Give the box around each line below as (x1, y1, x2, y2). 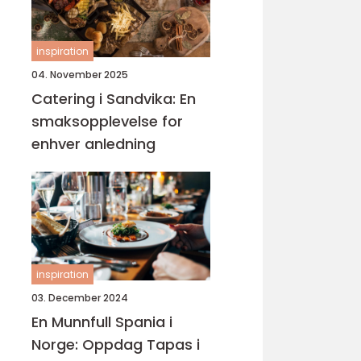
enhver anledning (31, 134, 156, 154)
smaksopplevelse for (31, 111, 183, 131)
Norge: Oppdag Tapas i (31, 334, 200, 355)
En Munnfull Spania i (31, 312, 172, 332)
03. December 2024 (31, 291, 128, 305)
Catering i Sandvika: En (31, 89, 196, 109)
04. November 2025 (31, 68, 128, 81)
